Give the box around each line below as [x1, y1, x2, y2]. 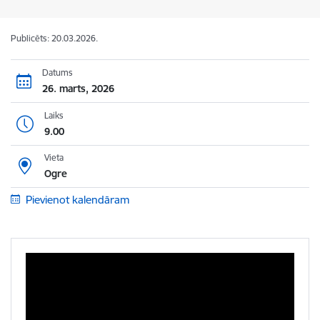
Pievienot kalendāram [25, 193, 129, 206]
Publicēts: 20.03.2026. [11, 33, 98, 44]
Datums [41, 66, 73, 78]
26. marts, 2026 [41, 81, 114, 95]
